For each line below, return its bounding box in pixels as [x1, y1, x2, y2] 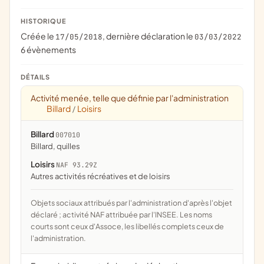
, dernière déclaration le [103, 31, 194, 41]
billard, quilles [36, 141, 80, 151]
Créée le [21, 31, 55, 41]
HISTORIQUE [21, 17, 67, 25]
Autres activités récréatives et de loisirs [31, 171, 170, 181]
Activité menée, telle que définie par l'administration [31, 93, 229, 103]
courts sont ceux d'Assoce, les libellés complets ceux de [31, 222, 224, 231]
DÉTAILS [21, 73, 51, 81]
